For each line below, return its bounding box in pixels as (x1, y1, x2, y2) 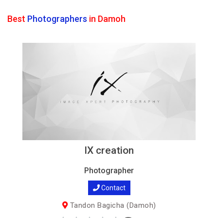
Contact (99, 184, 126, 192)
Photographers (27, 14, 87, 24)
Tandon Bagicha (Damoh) (68, 201, 156, 210)
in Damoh (87, 14, 126, 24)
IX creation (84, 145, 134, 156)
